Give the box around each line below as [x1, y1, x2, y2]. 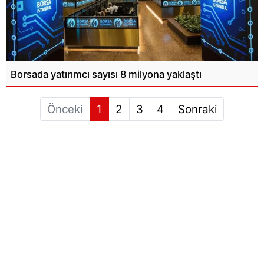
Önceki [47, 102, 83, 116]
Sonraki [177, 102, 217, 116]
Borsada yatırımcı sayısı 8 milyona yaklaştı [10, 68, 202, 81]
